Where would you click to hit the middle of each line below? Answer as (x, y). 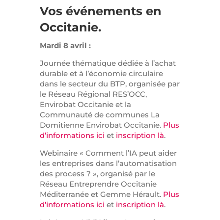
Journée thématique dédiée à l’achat (108, 63)
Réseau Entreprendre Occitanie (98, 184)
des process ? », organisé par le (97, 173)
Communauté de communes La (99, 114)
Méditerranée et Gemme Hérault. (101, 194)
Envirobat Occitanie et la (85, 104)
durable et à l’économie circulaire (101, 73)
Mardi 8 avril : (65, 45)
